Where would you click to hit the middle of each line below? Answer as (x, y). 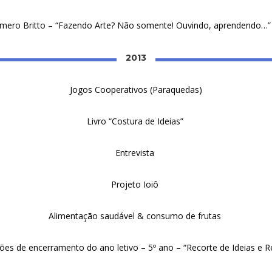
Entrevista (136, 153)
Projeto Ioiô (136, 184)
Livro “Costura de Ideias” (136, 121)
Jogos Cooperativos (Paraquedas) (136, 90)
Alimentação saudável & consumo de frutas (136, 216)
